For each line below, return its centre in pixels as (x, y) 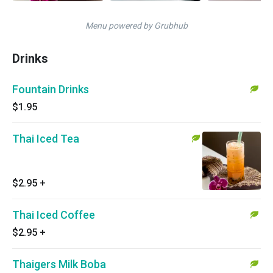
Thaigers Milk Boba (59, 264)
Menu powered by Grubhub (136, 26)
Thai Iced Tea (46, 139)
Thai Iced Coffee (54, 215)
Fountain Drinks (51, 89)
